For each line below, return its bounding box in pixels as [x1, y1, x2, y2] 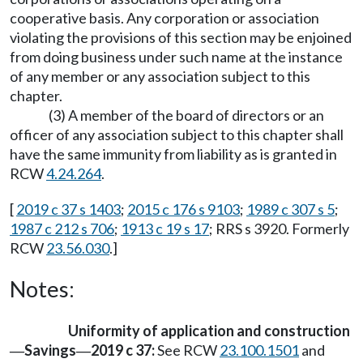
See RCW [155, 341, 220, 359]
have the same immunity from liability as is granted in [10, 145, 337, 163]
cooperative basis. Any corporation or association [10, 9, 319, 27]
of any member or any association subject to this [10, 67, 310, 85]
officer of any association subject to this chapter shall [10, 126, 344, 143]
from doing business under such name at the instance [10, 48, 343, 66]
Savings [24, 341, 76, 359]
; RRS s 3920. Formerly [209, 220, 349, 237]
